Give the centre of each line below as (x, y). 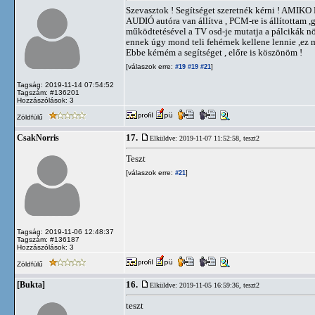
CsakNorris (38, 138)
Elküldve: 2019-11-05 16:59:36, (197, 285)
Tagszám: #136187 (48, 239)
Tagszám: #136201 (48, 92)
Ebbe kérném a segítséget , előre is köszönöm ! (214, 52)
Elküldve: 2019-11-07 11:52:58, (197, 138)
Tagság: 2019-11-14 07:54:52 (65, 85)
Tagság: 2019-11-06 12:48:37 (65, 232)
